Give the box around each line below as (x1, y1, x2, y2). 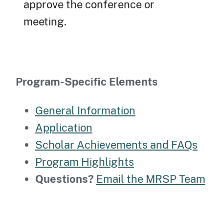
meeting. (23, 15, 66, 28)
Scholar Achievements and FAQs (35, 138, 197, 152)
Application (35, 121, 92, 134)
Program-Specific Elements (16, 75, 158, 88)
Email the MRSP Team (96, 173, 205, 186)
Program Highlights (35, 155, 134, 169)
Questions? (35, 173, 94, 186)
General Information (35, 104, 135, 117)
